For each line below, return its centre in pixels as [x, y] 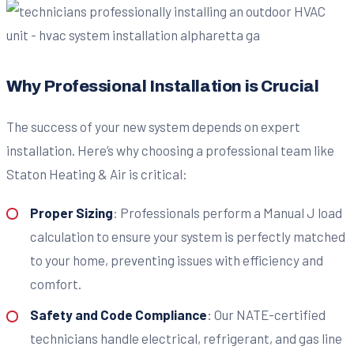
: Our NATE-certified [266, 315]
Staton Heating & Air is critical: [97, 174]
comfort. [55, 283]
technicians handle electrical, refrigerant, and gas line [186, 339]
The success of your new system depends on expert [153, 127]
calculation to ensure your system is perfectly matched [187, 236]
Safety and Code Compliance [118, 315]
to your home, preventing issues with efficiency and [176, 260]
